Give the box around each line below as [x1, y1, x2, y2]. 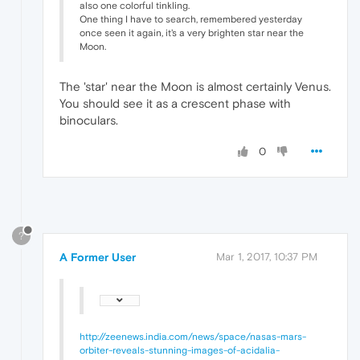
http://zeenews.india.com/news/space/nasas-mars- [80, 330, 306, 342]
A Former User [59, 250, 136, 264]
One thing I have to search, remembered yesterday [80, 14, 302, 26]
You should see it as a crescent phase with [59, 96, 291, 111]
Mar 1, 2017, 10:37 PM [216, 250, 317, 263]
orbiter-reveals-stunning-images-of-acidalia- [80, 344, 280, 356]
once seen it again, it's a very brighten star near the [80, 27, 304, 39]
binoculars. [59, 113, 118, 128]
